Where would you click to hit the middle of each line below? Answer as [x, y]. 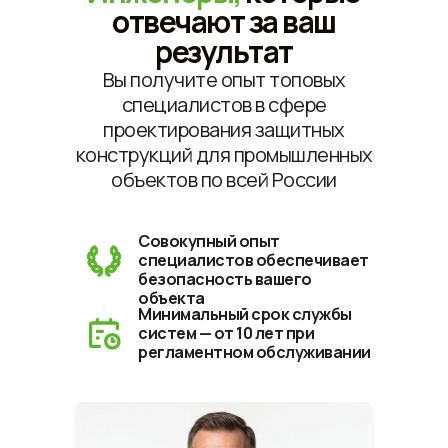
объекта [171, 298]
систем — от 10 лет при [226, 333]
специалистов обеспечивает [253, 260]
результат [224, 51]
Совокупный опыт [209, 241]
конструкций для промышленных [224, 154]
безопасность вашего [225, 279]
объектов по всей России [224, 179]
